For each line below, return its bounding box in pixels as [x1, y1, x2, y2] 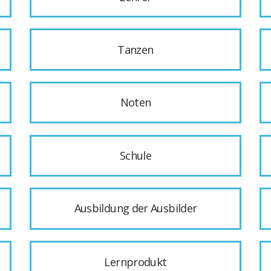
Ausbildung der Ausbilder [74, 201, 197, 216]
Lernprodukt [104, 254, 167, 269]
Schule [119, 148, 152, 163]
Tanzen [117, 42, 154, 57]
